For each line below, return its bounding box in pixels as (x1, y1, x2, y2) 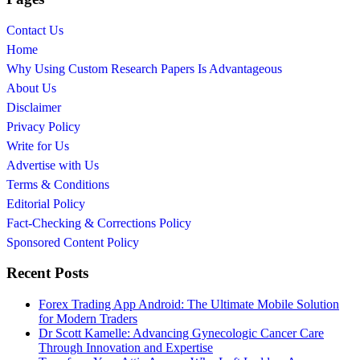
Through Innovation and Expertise (39, 341, 213, 354)
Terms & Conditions (6, 177, 109, 191)
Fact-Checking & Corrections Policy (6, 215, 191, 230)
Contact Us (6, 22, 63, 37)
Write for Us (6, 138, 69, 153)
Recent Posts (6, 264, 88, 282)
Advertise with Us (6, 157, 99, 172)
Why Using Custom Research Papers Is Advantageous (6, 61, 282, 76)
